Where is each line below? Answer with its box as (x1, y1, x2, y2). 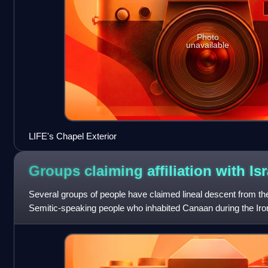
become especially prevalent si (28, 216, 149, 227)
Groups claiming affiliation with (28, 163, 249, 179)
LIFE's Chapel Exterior (28, 130, 117, 141)
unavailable (186, 40, 230, 50)
